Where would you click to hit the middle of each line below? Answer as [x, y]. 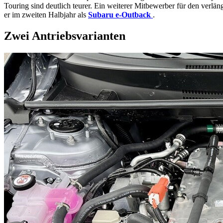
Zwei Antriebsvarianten [65, 36]
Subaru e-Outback [119, 15]
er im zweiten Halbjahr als [46, 15]
